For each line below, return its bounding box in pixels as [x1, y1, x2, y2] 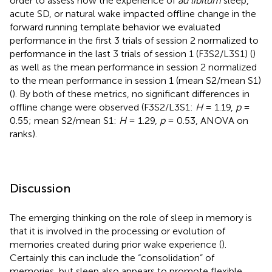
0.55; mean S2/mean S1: [10, 115, 119, 127]
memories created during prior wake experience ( [10, 239, 222, 251]
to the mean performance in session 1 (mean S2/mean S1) [10, 75, 261, 87]
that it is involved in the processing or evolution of [10, 225, 225, 237]
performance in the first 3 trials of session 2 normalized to [10, 35, 259, 47]
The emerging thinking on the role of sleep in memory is [10, 212, 252, 224]
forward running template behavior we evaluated [10, 21, 220, 33]
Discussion [10, 181, 70, 196]
